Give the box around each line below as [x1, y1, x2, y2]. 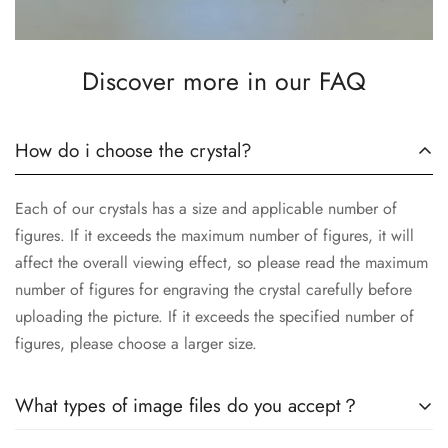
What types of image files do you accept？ [15, 392, 360, 420]
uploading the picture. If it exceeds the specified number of [15, 305, 414, 329]
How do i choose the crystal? [15, 137, 252, 165]
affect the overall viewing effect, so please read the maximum [15, 251, 428, 275]
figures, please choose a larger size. [15, 332, 257, 356]
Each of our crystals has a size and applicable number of [15, 197, 397, 221]
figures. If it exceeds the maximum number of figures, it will [15, 224, 414, 248]
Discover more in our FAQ [82, 63, 366, 100]
